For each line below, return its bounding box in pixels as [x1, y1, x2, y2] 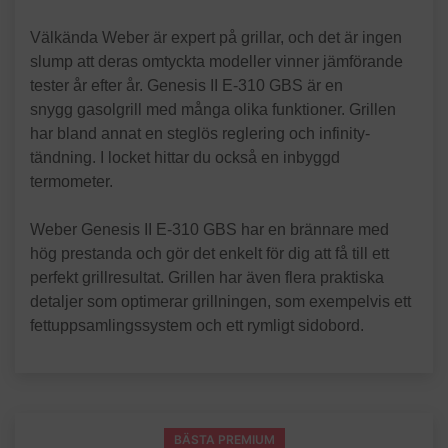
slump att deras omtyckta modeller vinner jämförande [30, 53, 403, 70]
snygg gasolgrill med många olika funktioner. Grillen [30, 101, 396, 118]
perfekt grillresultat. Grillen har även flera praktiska [30, 269, 384, 286]
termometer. [30, 173, 113, 190]
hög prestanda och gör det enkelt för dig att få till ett [30, 245, 389, 262]
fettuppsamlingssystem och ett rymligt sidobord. [30, 317, 364, 334]
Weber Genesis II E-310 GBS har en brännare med [30, 221, 389, 238]
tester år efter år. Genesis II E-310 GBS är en [30, 77, 343, 94]
